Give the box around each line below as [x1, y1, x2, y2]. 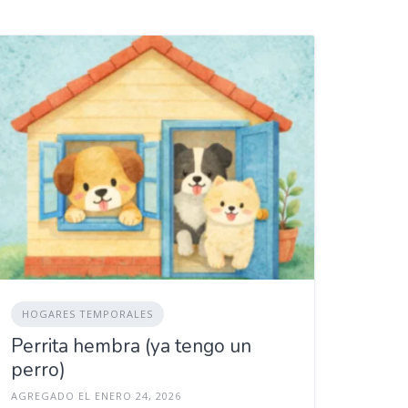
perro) [11, 356, 66, 382]
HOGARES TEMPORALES [22, 306, 154, 321]
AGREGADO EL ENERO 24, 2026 [11, 388, 182, 403]
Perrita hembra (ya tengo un [11, 332, 252, 359]
